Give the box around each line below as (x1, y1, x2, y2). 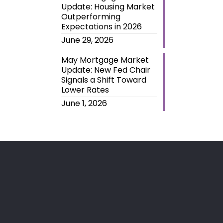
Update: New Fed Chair (61, 64, 150, 76)
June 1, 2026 (61, 97, 107, 109)
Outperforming (61, 10, 120, 22)
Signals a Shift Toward (61, 74, 146, 86)
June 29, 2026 (61, 34, 113, 46)
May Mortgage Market (61, 54, 149, 66)
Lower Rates (61, 84, 109, 96)
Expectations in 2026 (61, 20, 142, 32)
